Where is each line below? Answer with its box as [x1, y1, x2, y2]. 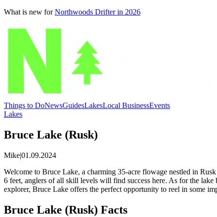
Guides [62, 101, 84, 109]
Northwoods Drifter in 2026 [55, 8, 140, 16]
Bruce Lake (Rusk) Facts [4, 203, 127, 216]
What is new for [4, 8, 53, 16]
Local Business [103, 101, 149, 109]
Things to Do [4, 101, 45, 109]
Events [149, 101, 170, 109]
